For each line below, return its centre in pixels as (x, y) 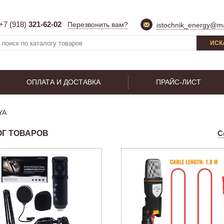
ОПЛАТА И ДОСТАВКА (63, 82)
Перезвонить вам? (98, 24)
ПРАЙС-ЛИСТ (178, 82)
